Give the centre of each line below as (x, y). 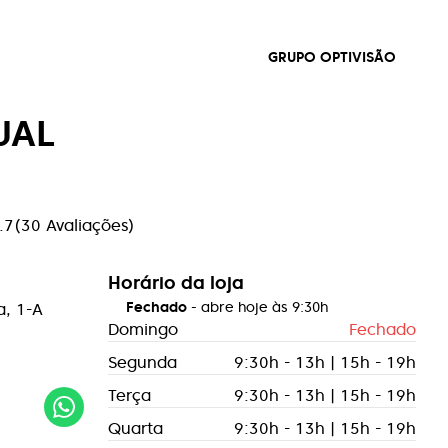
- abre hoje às (239, 307)
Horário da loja (176, 282)
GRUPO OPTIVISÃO (332, 57)
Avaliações (87, 225)
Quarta (135, 428)
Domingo (143, 329)
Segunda (142, 362)
